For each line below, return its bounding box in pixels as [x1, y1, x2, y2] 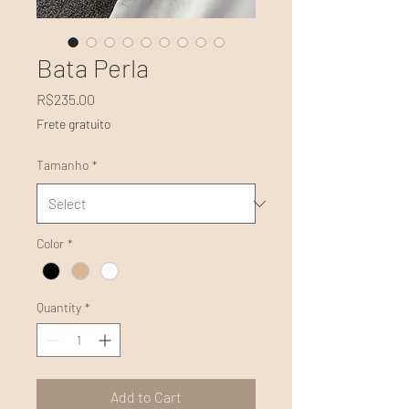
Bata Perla [37, 52, 149, 84]
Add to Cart [110, 387, 182, 405]
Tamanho [37, 157, 89, 173]
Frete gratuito [37, 116, 110, 132]
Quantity [37, 299, 81, 315]
